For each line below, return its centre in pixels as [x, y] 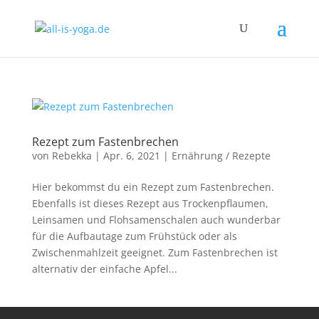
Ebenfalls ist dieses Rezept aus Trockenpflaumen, [150, 203]
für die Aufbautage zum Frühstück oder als [134, 236]
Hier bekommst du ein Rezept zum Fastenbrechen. [153, 187]
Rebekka [72, 156]
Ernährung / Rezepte [221, 156]
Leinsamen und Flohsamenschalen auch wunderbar [156, 220]
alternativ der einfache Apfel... [104, 269]
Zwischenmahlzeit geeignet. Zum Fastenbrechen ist [155, 252]
